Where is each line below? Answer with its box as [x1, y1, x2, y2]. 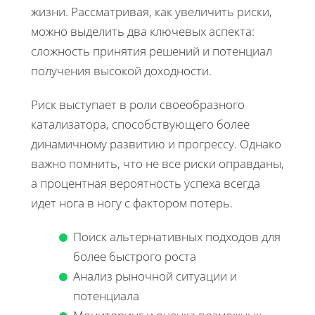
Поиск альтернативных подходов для [73, 228, 281, 245]
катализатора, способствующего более [31, 115, 250, 132]
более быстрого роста [73, 247, 196, 264]
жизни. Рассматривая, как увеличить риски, [31, 3, 272, 20]
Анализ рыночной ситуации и [73, 267, 237, 284]
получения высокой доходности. [31, 62, 212, 79]
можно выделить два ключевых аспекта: [31, 22, 255, 39]
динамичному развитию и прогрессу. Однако [31, 135, 281, 152]
